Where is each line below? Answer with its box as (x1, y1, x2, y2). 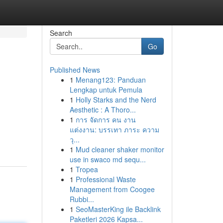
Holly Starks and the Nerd (75, 95, 156, 105)
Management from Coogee (69, 184, 155, 194)
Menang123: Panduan (75, 75, 146, 85)
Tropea (75, 164, 98, 174)
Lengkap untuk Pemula (69, 85, 142, 95)
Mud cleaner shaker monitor (75, 144, 164, 154)
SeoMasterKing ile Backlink (75, 204, 161, 214)
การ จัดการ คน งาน (75, 114, 136, 124)
